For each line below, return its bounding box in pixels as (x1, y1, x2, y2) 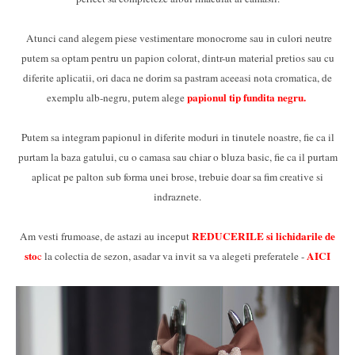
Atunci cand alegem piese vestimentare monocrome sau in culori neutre (23, 30, 332, 45)
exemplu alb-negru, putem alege (46, 90, 185, 105)
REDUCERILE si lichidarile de (192, 227, 335, 244)
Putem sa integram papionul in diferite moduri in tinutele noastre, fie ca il (21, 129, 334, 144)
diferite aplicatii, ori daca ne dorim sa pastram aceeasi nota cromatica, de (23, 70, 332, 85)
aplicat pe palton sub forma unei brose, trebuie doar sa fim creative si (32, 169, 323, 184)
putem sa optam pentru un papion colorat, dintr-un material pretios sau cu (21, 50, 334, 65)
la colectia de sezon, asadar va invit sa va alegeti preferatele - (44, 248, 307, 263)
